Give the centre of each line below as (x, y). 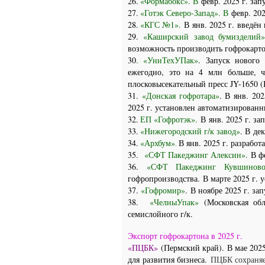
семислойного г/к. (160, 214)
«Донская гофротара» (181, 96)
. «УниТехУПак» (167, 60)
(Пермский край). (193, 248)
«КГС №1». (161, 25)
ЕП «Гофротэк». (170, 119)
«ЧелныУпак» (174, 202)
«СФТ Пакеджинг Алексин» (195, 155)
